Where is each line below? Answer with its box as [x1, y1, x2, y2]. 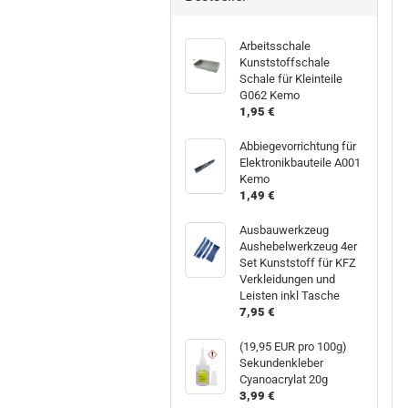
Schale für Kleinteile [240, 71, 343, 86]
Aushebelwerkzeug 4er [240, 239, 358, 253]
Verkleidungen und [240, 271, 336, 286]
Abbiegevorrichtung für [240, 138, 357, 153]
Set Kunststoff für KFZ [240, 255, 357, 270]
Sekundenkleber [240, 355, 324, 370]
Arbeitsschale [240, 38, 311, 53]
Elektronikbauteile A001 [240, 155, 362, 169]
